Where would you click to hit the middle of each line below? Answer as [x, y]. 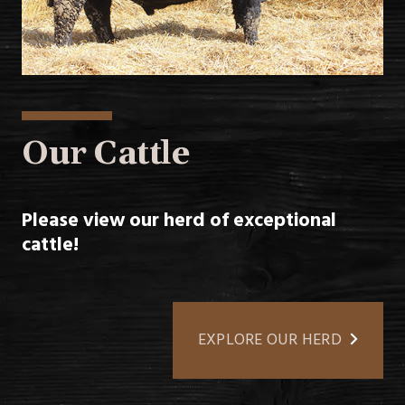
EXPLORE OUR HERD [269, 340]
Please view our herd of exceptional [179, 221]
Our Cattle [105, 154]
